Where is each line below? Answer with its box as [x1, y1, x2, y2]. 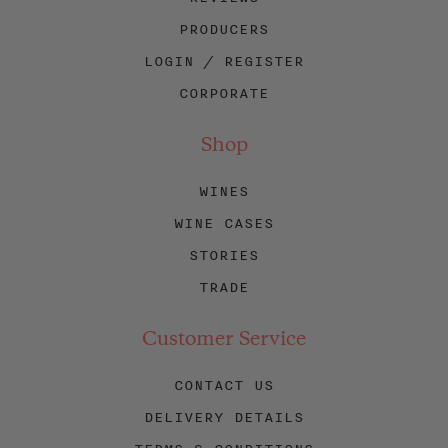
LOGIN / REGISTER [144, 49, 304, 73]
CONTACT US [174, 373, 274, 397]
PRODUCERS [179, 17, 269, 41]
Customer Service [142, 330, 306, 350]
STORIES [189, 243, 259, 267]
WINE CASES [174, 211, 274, 235]
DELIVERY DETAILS [144, 405, 304, 429]
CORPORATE [179, 81, 269, 105]
